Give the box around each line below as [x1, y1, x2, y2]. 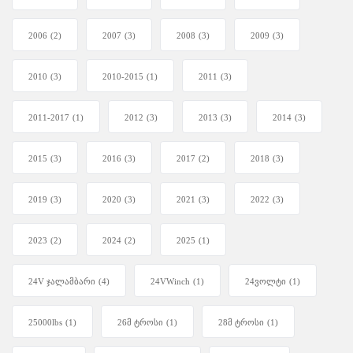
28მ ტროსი [218, 318, 264, 328]
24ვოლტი [245, 277, 286, 287]
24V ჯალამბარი [28, 277, 95, 287]
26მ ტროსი [117, 318, 163, 328]
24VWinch [150, 277, 190, 287]
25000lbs [28, 318, 62, 328]
